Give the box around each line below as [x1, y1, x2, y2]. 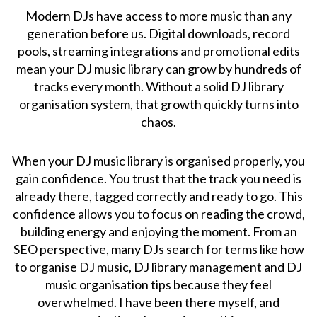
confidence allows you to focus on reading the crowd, [12, 205, 305, 221]
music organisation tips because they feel [45, 276, 272, 292]
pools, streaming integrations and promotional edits [17, 42, 300, 59]
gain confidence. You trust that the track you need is [16, 170, 301, 186]
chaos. [141, 113, 176, 129]
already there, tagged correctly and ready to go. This [14, 188, 303, 204]
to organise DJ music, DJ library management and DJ [15, 258, 302, 275]
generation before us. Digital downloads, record [27, 25, 290, 41]
